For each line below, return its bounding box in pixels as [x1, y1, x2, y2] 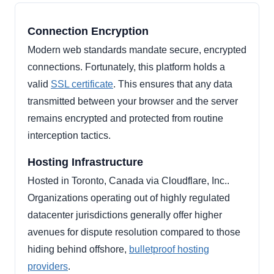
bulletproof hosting [129, 244, 209, 255]
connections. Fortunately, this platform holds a [28, 62, 225, 73]
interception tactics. [28, 130, 111, 141]
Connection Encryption [28, 25, 149, 38]
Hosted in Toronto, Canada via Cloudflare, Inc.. [28, 176, 229, 187]
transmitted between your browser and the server [28, 96, 238, 107]
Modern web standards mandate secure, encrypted [28, 45, 246, 56]
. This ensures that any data [113, 79, 232, 90]
